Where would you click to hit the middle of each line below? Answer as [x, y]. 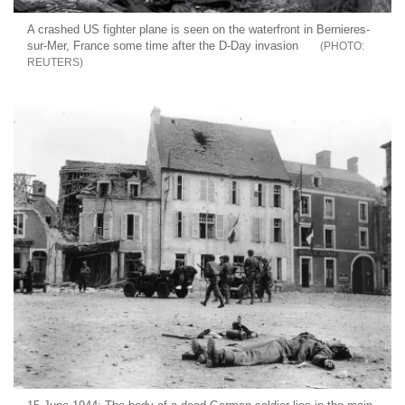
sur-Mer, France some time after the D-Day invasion [163, 46]
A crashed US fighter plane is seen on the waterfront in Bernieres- [198, 30]
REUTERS [53, 63]
